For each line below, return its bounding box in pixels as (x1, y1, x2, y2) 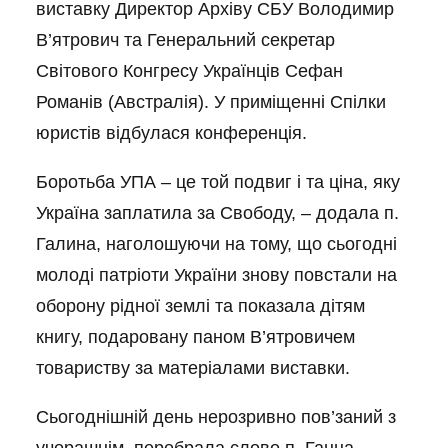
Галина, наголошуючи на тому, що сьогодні (36, 234, 397, 254)
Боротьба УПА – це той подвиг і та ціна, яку (36, 172, 400, 192)
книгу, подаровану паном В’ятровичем (36, 327, 355, 347)
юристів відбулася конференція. (36, 123, 307, 143)
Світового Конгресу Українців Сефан (36, 61, 343, 81)
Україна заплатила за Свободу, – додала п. (36, 203, 399, 223)
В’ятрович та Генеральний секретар (36, 30, 335, 50)
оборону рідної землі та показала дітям (36, 296, 365, 316)
